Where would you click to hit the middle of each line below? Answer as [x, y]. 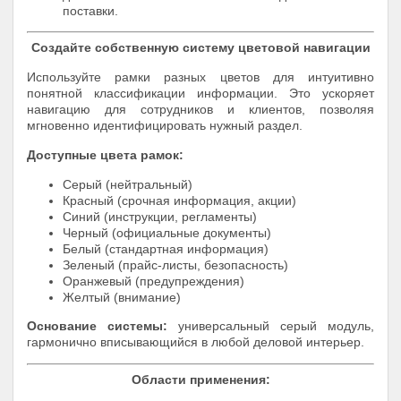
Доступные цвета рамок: [105, 154]
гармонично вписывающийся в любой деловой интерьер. [196, 341]
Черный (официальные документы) [167, 232]
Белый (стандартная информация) [166, 248]
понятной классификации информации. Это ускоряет [200, 93]
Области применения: [200, 379]
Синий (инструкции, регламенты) [160, 216]
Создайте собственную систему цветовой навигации [200, 47]
